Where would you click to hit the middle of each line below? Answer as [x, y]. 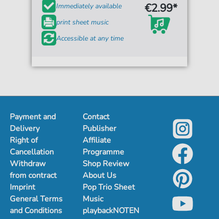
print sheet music [83, 22]
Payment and [33, 117]
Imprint [22, 187]
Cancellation [32, 152]
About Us [100, 175]
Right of [24, 140]
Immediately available [89, 6]
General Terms [36, 199]
